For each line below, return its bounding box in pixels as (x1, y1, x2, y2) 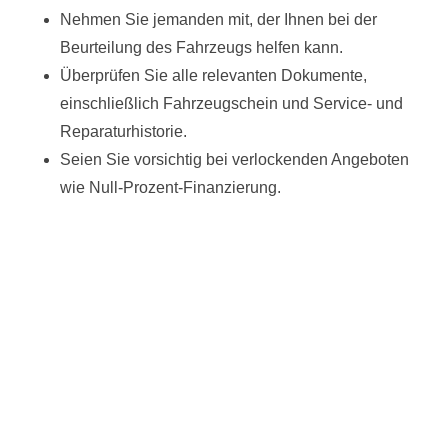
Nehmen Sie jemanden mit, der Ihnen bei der (60, 10, 377, 28)
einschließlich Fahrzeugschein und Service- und (60, 94, 403, 112)
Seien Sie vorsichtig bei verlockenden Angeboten (60, 150, 409, 168)
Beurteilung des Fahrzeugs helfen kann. (60, 38, 343, 56)
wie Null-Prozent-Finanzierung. (60, 178, 281, 196)
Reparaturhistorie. (60, 122, 187, 140)
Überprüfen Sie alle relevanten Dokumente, (60, 66, 367, 84)
